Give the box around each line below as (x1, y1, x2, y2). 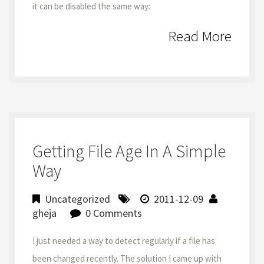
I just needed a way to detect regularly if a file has (32, 235, 215, 246)
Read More (168, 27, 232, 45)
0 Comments (85, 206, 142, 220)
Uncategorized (45, 192, 110, 206)
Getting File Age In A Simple (32, 140, 226, 162)
